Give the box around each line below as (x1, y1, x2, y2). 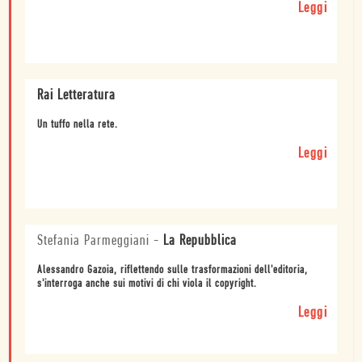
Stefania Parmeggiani (37, 233, 149, 249)
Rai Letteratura (37, 87, 116, 103)
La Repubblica (163, 233, 237, 249)
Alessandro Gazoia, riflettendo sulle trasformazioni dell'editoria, (37, 263, 308, 276)
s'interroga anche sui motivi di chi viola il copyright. (37, 277, 257, 290)
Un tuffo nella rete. (37, 118, 118, 131)
